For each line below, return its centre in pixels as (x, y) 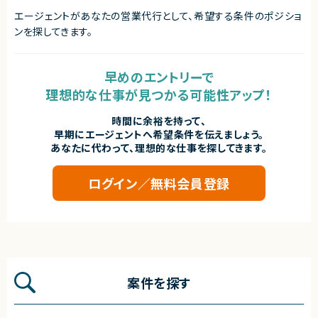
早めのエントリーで (159, 76)
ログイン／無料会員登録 (159, 183)
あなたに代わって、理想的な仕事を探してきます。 (159, 147)
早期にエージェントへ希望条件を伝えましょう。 (159, 134)
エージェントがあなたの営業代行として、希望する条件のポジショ (158, 15)
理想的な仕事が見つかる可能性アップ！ (159, 94)
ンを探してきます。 (54, 31)
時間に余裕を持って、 (159, 120)
